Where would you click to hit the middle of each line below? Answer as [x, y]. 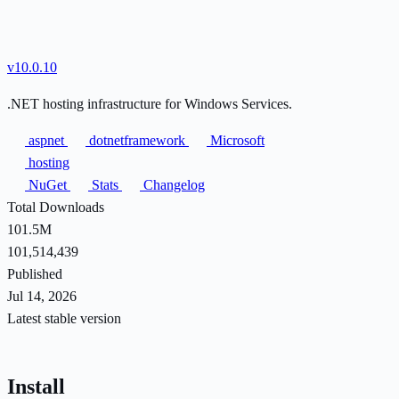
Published [35, 273]
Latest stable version [64, 318]
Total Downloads [56, 207]
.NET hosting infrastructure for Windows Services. [150, 103]
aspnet [46, 140]
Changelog [172, 184]
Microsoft [236, 140]
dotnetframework [137, 140]
